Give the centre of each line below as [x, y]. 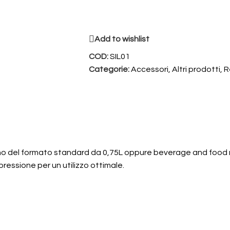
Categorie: [109, 70]
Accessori [150, 70]
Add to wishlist [122, 39]
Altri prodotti [196, 70]
